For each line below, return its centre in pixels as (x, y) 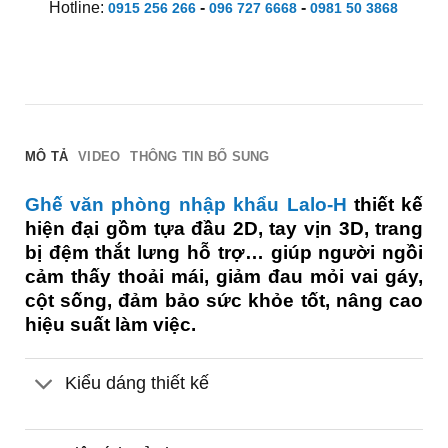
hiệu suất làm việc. (110, 324)
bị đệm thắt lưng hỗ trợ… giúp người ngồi (224, 252)
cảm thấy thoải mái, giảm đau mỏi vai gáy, (224, 276)
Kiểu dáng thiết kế (137, 383)
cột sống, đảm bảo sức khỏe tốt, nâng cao (224, 300)
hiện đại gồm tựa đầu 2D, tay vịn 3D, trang (224, 228)
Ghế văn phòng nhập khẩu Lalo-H (185, 204)
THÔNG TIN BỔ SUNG (200, 156)
